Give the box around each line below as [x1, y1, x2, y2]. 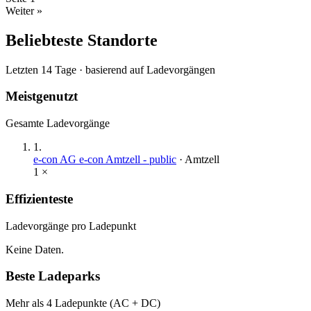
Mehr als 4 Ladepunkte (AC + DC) [6, 296, 160, 309]
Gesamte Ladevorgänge [6, 117, 110, 130]
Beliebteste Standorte [6, 31, 158, 49]
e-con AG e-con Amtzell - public [33, 153, 176, 166]
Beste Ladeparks [6, 269, 100, 284]
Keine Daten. [6, 243, 64, 255]
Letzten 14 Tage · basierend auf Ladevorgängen [6, 63, 215, 76]
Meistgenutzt [6, 89, 78, 104]
